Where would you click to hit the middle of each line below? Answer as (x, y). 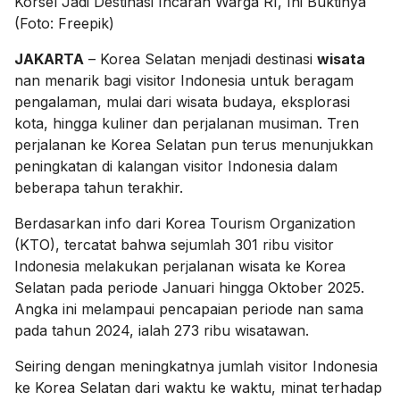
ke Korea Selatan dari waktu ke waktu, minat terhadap (198, 387)
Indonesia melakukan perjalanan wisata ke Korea (180, 266)
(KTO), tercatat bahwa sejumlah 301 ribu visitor (174, 244)
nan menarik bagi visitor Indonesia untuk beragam (184, 80)
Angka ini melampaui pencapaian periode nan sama (189, 308)
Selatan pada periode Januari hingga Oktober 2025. (189, 287)
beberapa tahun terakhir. (99, 187)
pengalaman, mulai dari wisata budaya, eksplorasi (182, 101)
